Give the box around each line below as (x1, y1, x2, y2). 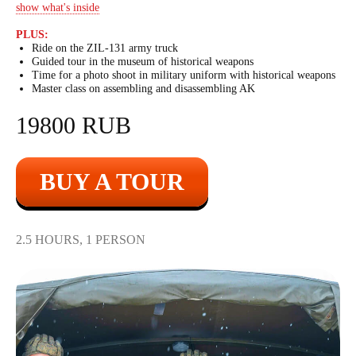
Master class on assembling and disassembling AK (32, 83, 255, 95)
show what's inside (16, 2, 99, 14)
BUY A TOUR (40, 168, 184, 195)
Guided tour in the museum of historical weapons (32, 56, 253, 68)
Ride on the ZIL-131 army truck (32, 42, 178, 54)
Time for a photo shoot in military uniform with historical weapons (32, 69, 335, 81)
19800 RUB (16, 112, 131, 138)
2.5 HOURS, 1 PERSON (16, 233, 145, 246)
